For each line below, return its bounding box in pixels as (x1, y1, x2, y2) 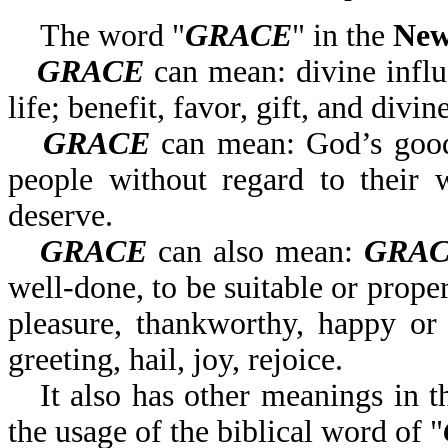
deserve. (8, 198, 113, 233)
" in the (292, 18, 393, 53)
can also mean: (147, 234, 364, 269)
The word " (40, 18, 185, 53)
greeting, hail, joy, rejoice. (8, 342, 343, 377)
